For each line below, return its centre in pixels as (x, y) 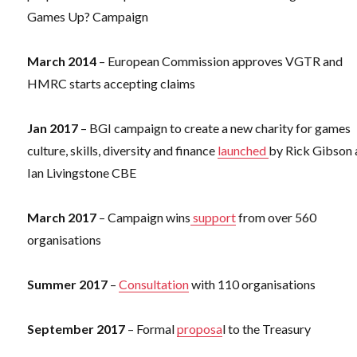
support (214, 218)
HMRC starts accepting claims (112, 84)
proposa (200, 329)
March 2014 (62, 61)
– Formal (151, 329)
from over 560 (277, 218)
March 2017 (62, 218)
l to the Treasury (267, 329)
